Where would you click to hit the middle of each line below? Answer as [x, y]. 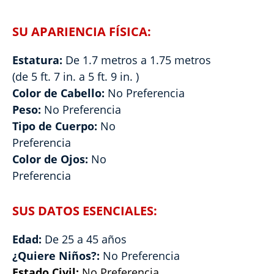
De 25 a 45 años [86, 239]
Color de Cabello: [60, 93]
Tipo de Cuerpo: [56, 126]
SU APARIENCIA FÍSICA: [82, 31]
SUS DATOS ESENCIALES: [85, 211]
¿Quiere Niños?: [57, 256]
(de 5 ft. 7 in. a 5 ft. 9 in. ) [76, 76]
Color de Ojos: [52, 159]
